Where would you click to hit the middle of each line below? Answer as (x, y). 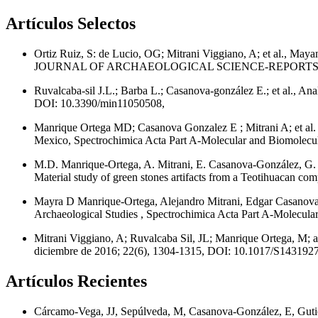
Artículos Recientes (76, 281)
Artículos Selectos (71, 24)
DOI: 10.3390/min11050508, (99, 103)
